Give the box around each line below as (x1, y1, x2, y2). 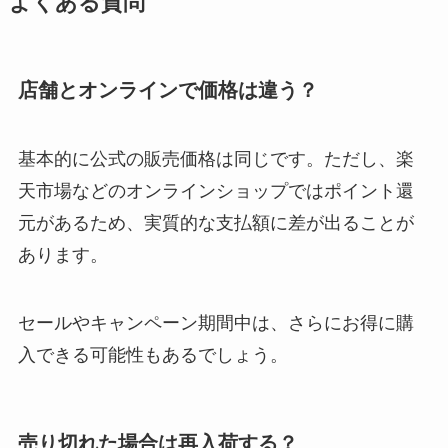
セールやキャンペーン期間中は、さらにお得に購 (17, 313, 414, 334)
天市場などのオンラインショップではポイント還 (17, 181, 414, 202)
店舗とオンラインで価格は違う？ (17, 78, 318, 101)
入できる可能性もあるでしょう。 (17, 345, 288, 366)
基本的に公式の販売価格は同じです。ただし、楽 (17, 149, 414, 170)
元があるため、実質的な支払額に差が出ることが (17, 213, 414, 234)
